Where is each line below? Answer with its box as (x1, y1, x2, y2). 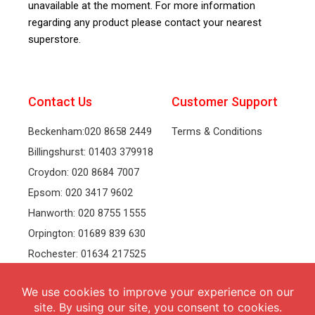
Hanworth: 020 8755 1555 (28, 207, 146, 219)
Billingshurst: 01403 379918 (28, 146, 153, 158)
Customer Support (172, 94, 278, 109)
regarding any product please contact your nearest (28, 16, 262, 30)
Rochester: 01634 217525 (28, 247, 146, 260)
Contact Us (28, 94, 92, 109)
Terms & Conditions (172, 125, 262, 138)
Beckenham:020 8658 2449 (28, 125, 152, 138)
